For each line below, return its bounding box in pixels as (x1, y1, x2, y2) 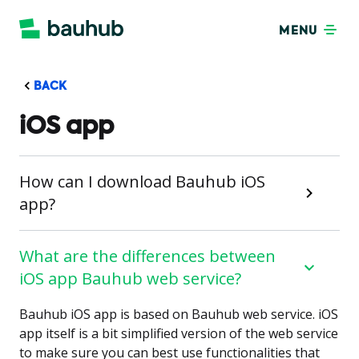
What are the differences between (19, 245, 276, 267)
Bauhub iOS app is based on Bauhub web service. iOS (19, 305, 338, 323)
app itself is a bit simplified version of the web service (19, 325, 338, 342)
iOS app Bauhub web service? (19, 268, 241, 289)
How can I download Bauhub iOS (19, 171, 265, 192)
